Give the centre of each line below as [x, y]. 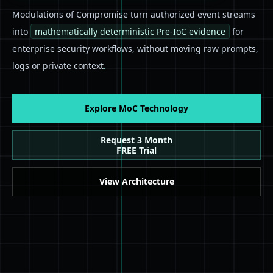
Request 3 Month [136, 140]
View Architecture [136, 181]
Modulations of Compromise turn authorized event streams [134, 14]
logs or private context [58, 65]
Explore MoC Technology [136, 108]
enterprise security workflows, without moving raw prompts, [135, 48]
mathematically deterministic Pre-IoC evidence [130, 31]
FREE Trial [136, 150]
